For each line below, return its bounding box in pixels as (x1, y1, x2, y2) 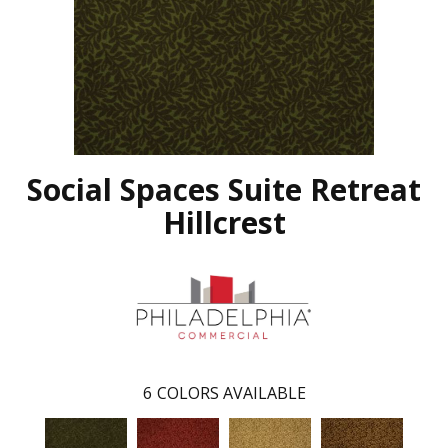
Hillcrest (162, 202, 286, 244)
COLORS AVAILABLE (156, 382, 306, 405)
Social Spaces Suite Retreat (27, 169, 421, 211)
